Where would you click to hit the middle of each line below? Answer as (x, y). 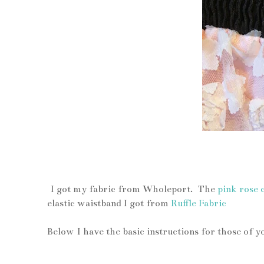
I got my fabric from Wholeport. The (132, 189)
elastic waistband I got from (109, 203)
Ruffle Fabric (199, 203)
